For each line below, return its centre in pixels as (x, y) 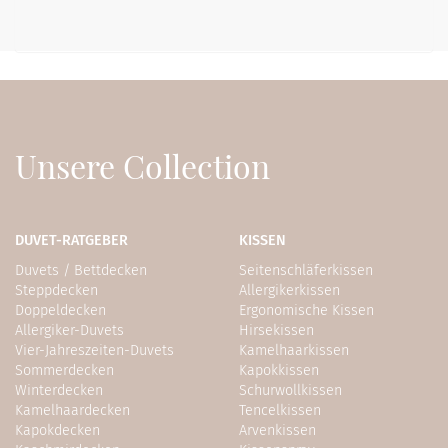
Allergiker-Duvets (69, 331)
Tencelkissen (280, 411)
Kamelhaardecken (72, 411)
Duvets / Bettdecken (81, 271)
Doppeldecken (60, 311)
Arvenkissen (277, 431)
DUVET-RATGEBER (71, 241)
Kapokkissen (279, 371)
